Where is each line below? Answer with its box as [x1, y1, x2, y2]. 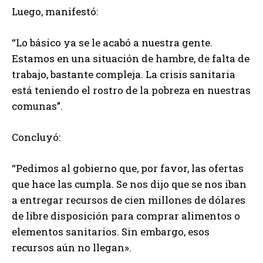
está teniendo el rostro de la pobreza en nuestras [12, 83, 251, 97]
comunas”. [12, 99, 63, 113]
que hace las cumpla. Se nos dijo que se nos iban [12, 177, 247, 191]
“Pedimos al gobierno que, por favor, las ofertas [12, 161, 244, 175]
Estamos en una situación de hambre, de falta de [12, 51, 249, 65]
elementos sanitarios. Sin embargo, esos [12, 224, 210, 238]
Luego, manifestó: [12, 4, 98, 18]
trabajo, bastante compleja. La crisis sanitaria [12, 67, 235, 81]
